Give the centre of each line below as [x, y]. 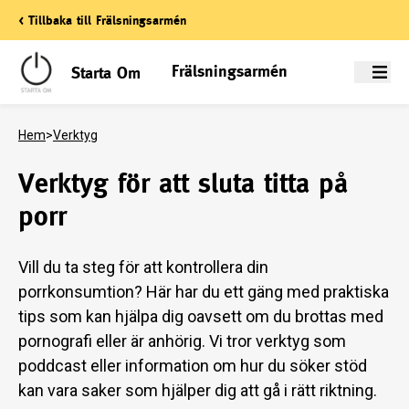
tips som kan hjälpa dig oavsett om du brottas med [201, 316]
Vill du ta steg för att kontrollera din [143, 267]
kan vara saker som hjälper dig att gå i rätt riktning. [199, 390]
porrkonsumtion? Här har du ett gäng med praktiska [204, 292]
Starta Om [106, 72]
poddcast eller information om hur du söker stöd [193, 366]
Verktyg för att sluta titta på [183, 183]
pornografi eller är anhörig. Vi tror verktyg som [182, 341]
